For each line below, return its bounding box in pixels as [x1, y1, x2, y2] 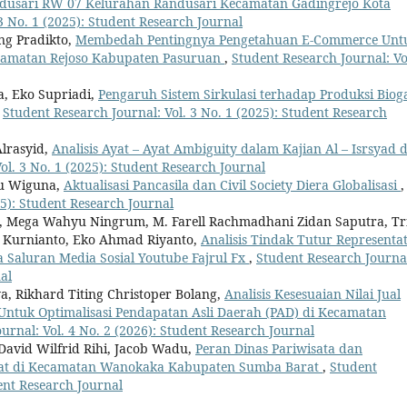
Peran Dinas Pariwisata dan [195, 340, 362, 358]
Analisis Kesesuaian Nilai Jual [224, 285, 401, 303]
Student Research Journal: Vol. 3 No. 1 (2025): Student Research [3, 104, 387, 122]
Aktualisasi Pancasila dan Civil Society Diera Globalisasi [64, 176, 401, 194]
